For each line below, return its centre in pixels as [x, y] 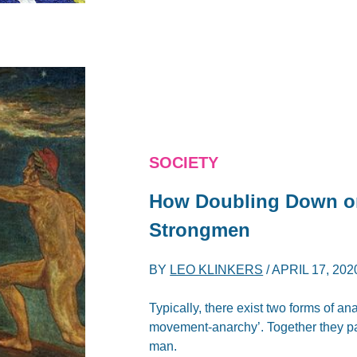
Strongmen [200, 229]
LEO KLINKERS [217, 269]
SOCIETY [184, 162]
